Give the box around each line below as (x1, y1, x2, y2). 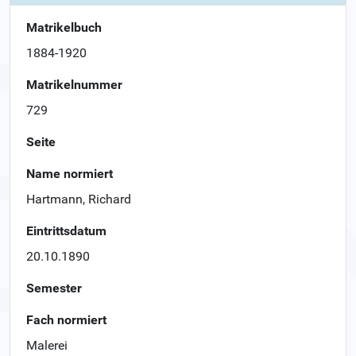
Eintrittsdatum (26, 222, 106, 238)
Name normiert (26, 165, 113, 181)
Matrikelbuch (26, 19, 102, 35)
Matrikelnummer (26, 76, 122, 92)
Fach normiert (26, 311, 106, 327)
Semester (26, 280, 82, 296)
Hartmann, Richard (26, 191, 131, 207)
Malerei (26, 337, 68, 353)
